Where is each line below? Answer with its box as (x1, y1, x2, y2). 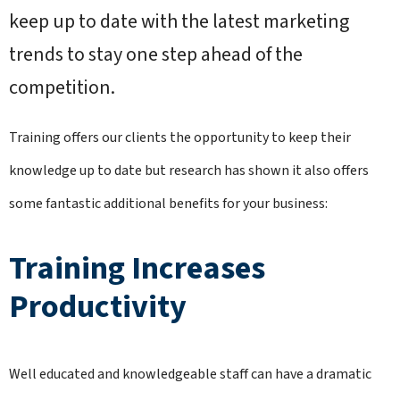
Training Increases (9, 246, 265, 291)
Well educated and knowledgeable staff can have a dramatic (9, 364, 371, 384)
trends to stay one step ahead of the (9, 40, 303, 69)
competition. (9, 73, 115, 102)
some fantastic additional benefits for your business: (9, 194, 328, 213)
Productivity (9, 284, 187, 329)
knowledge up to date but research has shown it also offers (9, 161, 369, 180)
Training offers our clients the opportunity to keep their (9, 128, 351, 147)
